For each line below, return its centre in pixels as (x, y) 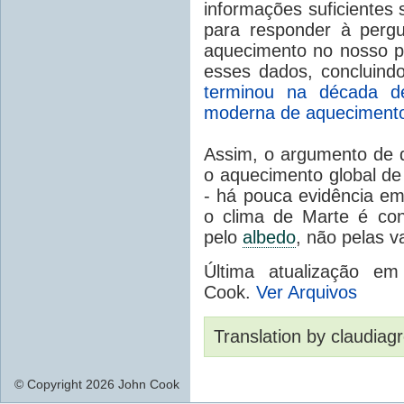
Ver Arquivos (307, 292)
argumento (323, 154)
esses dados (256, 71)
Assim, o (239, 154)
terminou (239, 92)
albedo (269, 237)
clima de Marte (286, 216)
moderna (239, 112)
